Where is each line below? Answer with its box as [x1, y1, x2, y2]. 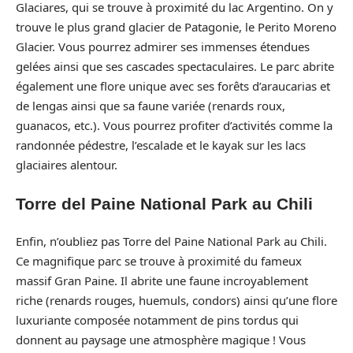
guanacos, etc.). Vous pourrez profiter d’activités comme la [16, 117, 333, 133]
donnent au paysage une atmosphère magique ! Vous [16, 332, 306, 347]
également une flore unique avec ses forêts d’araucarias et [16, 78, 330, 94]
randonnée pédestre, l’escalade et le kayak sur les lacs [16, 137, 306, 153]
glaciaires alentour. [16, 157, 117, 173]
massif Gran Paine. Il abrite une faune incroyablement [16, 273, 308, 288]
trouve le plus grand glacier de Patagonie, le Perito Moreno [16, 19, 336, 35]
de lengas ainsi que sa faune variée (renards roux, [16, 98, 285, 113]
